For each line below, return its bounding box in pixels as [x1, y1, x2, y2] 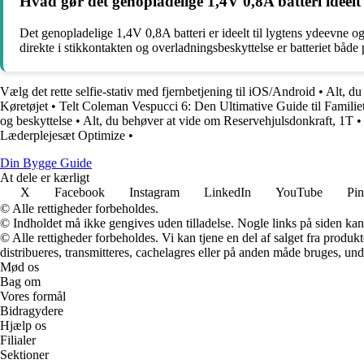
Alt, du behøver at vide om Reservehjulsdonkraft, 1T [83, 113, 353, 128]
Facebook [54, 184, 105, 199]
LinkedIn [204, 184, 251, 199]
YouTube [275, 184, 323, 199]
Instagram [129, 184, 180, 199]
